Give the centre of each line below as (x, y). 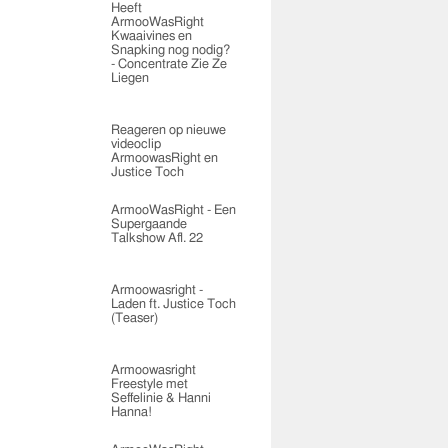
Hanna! (131, 412)
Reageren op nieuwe (168, 130)
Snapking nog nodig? (170, 50)
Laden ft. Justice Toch (173, 304)
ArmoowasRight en (164, 158)
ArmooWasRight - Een (173, 210)
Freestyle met (149, 384)
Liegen (130, 78)
